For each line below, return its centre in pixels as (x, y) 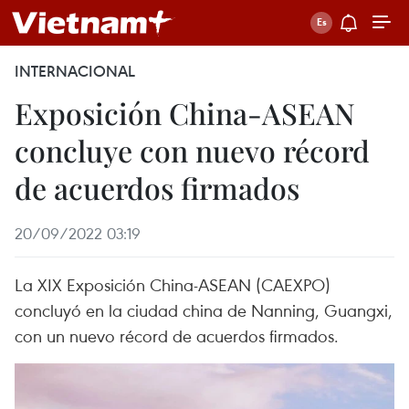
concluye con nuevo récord (192, 150)
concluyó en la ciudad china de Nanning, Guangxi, (204, 310)
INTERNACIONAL (75, 71)
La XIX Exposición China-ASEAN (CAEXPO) (173, 284)
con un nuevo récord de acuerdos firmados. (177, 336)
